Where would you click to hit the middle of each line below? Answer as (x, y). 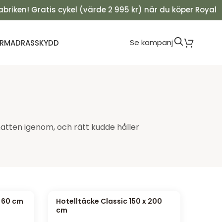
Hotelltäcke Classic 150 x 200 (109, 201)
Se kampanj (151, 42)
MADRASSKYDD (31, 43)
